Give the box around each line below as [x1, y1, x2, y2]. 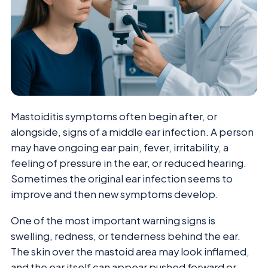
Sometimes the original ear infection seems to [11, 172, 233, 185]
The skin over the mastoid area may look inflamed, [11, 245, 249, 258]
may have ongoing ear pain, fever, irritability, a [11, 141, 229, 154]
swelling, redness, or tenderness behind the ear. [11, 230, 240, 243]
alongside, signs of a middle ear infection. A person [11, 125, 254, 138]
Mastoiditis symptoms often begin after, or [11, 109, 217, 123]
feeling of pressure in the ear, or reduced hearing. [11, 156, 246, 169]
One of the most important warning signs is [11, 214, 215, 227]
